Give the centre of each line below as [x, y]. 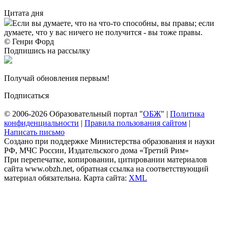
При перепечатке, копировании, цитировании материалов [106, 159]
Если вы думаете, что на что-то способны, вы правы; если [113, 23]
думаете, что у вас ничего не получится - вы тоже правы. [103, 32]
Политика [187, 113]
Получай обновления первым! [57, 78]
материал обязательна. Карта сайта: [66, 178]
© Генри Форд [29, 41]
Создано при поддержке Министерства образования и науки [109, 141]
